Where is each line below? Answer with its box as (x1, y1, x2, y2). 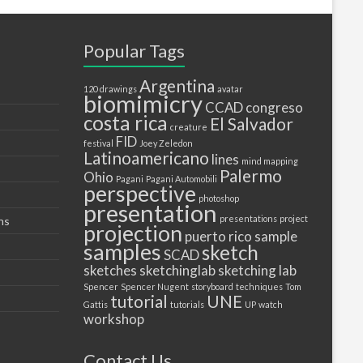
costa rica (83, 110, 168, 135)
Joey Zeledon (139, 137, 193, 148)
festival (83, 137, 113, 148)
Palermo (220, 164, 282, 186)
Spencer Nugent (121, 280, 189, 292)
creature (170, 121, 207, 132)
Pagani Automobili (146, 173, 217, 184)
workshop (83, 310, 144, 327)
